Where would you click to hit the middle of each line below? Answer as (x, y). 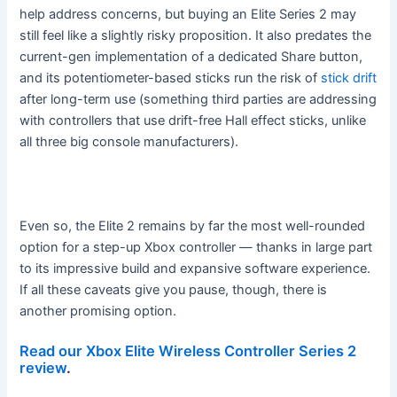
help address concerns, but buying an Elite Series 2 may (188, 15)
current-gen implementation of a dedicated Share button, (191, 57)
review (43, 368)
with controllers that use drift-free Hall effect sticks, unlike (193, 121)
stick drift (349, 78)
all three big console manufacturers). (131, 142)
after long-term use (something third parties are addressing (198, 100)
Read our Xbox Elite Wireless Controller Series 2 (188, 351)
